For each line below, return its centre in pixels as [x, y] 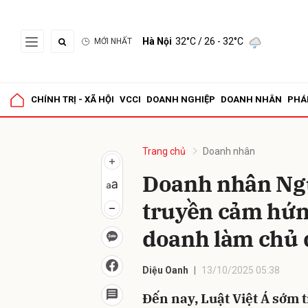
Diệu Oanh [165, 270]
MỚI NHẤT [113, 41]
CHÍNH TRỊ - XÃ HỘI [73, 99]
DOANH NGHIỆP [181, 99]
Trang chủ [164, 151]
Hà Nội [157, 41]
